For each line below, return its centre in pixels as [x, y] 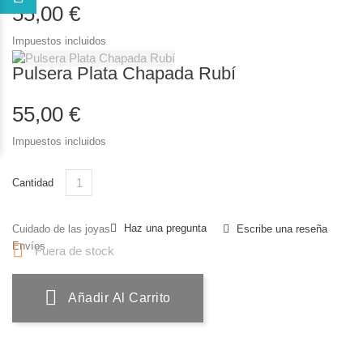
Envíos [29, 246]
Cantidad [33, 183]
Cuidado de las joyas [61, 229]
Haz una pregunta [165, 228]
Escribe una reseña [280, 229]
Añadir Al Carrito [120, 298]
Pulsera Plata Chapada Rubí [124, 74]
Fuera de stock [73, 251]
